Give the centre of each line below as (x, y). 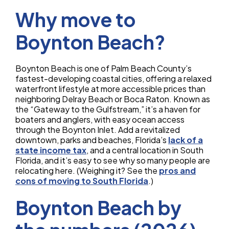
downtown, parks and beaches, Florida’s (92, 140)
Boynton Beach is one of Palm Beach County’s (104, 68)
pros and (177, 170)
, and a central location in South (145, 150)
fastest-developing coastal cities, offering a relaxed (113, 78)
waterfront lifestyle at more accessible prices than (110, 89)
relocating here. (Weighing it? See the (87, 170)
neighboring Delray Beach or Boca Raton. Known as (113, 99)
